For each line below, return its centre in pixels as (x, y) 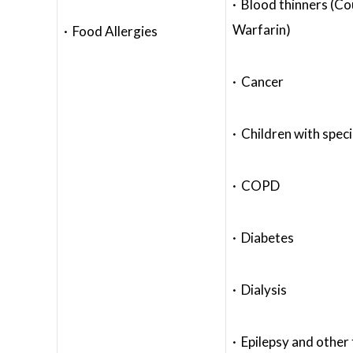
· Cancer (258, 82)
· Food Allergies (111, 31)
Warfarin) (262, 30)
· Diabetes (263, 238)
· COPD (256, 186)
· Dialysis (260, 290)
